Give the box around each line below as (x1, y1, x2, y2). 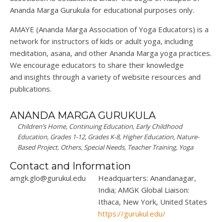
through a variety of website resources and (51, 72, 201, 82)
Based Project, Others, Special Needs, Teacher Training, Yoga (17, 143, 193, 152)
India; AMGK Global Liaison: (98, 185, 190, 195)
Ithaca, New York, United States (98, 197, 208, 207)
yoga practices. (158, 48, 212, 58)
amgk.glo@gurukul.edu (10, 173, 86, 183)
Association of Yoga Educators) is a (87, 24, 209, 35)
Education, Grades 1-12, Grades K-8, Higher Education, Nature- (17, 132, 199, 142)
